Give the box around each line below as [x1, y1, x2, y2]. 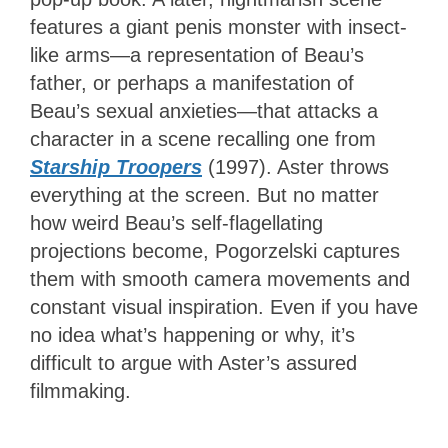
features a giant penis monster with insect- [30, 16, 407, 39]
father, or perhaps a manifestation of [30, 72, 354, 95]
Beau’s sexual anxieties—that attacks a [30, 100, 378, 123]
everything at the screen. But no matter [30, 184, 379, 207]
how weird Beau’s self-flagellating [30, 212, 323, 235]
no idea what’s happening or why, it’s [30, 324, 355, 347]
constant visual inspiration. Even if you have [30, 296, 418, 319]
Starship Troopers [30, 156, 202, 179]
